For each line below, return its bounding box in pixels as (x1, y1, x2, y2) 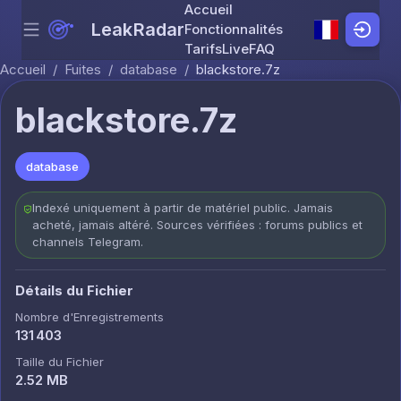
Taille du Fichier (15, 354, 104, 369)
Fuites (64, 61, 101, 78)
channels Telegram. (32, 235, 144, 249)
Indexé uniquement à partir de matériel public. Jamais (32, 200, 334, 215)
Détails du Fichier (15, 282, 133, 299)
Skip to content (200, 30, 293, 47)
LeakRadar (91, 19, 185, 40)
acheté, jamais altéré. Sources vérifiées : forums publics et (32, 218, 363, 232)
